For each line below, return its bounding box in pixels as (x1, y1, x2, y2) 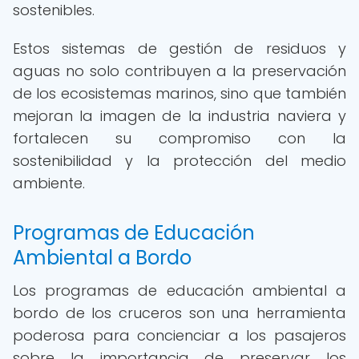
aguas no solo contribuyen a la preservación (13, 61, 346, 81)
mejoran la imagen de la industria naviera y (13, 106, 346, 126)
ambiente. (13, 173, 85, 193)
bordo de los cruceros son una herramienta (13, 303, 346, 323)
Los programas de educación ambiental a (13, 280, 346, 301)
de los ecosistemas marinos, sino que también (13, 83, 346, 103)
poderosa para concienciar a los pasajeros (13, 325, 346, 345)
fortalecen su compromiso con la (13, 128, 346, 148)
